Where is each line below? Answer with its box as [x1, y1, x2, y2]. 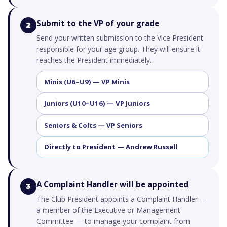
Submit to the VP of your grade [36, 18, 159, 28]
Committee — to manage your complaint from [36, 216, 190, 226]
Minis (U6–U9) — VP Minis [44, 77, 130, 86]
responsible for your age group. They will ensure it [36, 44, 200, 54]
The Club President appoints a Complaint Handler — [36, 194, 207, 204]
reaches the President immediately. [36, 55, 152, 65]
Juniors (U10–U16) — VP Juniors [44, 99, 150, 108]
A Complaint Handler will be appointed [36, 179, 188, 190]
